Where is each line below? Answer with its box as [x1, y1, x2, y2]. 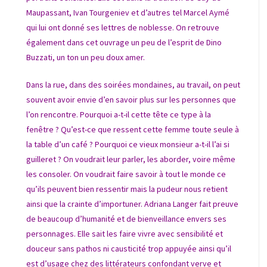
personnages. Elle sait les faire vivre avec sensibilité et [26, 228, 223, 240]
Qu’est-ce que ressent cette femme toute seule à [61, 124, 239, 135]
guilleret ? [26, 154, 63, 165]
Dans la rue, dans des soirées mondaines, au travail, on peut [26, 79, 240, 91]
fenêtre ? [26, 124, 61, 135]
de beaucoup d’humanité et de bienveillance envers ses [26, 213, 226, 225]
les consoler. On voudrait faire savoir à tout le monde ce [26, 169, 226, 180]
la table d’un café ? [26, 139, 95, 150]
